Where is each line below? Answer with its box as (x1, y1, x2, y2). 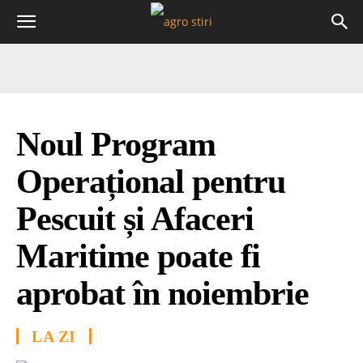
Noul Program (16, 126, 216, 163)
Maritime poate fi (16, 237, 260, 275)
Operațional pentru (16, 163, 285, 200)
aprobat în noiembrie (16, 275, 309, 312)
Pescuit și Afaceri (16, 200, 254, 237)
